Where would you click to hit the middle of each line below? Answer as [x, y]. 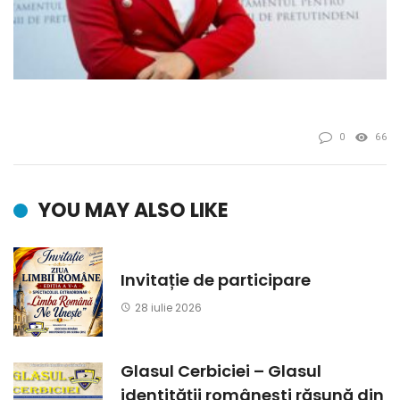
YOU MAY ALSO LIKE [133, 210]
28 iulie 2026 [168, 307]
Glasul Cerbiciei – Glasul [221, 371]
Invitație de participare [216, 280]
